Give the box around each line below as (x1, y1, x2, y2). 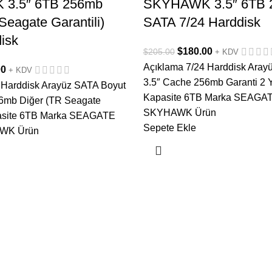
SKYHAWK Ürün (143, 107, 216, 118)
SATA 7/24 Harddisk (143, 15, 260, 30)
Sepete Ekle (143, 123, 196, 134)
